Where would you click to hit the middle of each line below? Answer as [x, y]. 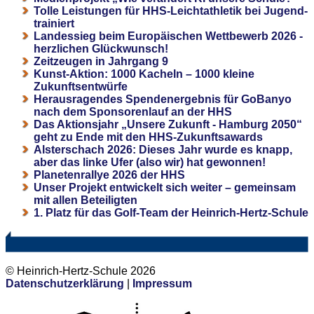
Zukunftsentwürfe [81, 86]
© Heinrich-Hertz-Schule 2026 [81, 271]
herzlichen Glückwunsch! [101, 48]
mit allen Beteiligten [86, 200]
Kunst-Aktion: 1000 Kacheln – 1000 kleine [144, 74]
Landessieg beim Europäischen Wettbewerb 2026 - [168, 36]
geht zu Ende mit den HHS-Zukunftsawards [148, 137]
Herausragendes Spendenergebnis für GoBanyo [163, 99]
